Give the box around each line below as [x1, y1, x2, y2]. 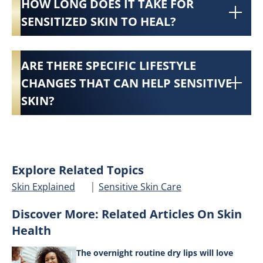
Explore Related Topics [12, 161, 144, 178]
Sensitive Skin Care [99, 180, 181, 193]
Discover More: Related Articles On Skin [12, 205, 242, 222]
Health [12, 222, 51, 238]
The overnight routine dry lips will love [76, 247, 233, 258]
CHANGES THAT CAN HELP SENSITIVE [21, 75, 232, 91]
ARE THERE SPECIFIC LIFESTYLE [21, 57, 196, 73]
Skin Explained [12, 180, 75, 193]
